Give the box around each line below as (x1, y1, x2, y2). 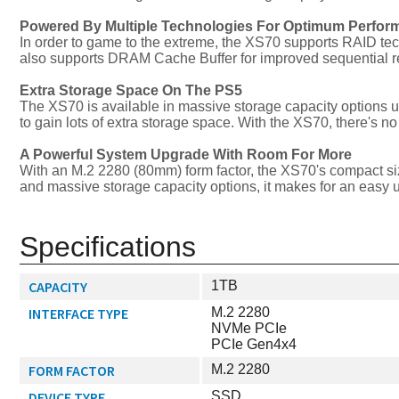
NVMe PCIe (211, 321, 287, 337)
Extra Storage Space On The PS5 (20, 83, 242, 99)
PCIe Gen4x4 (211, 337, 297, 353)
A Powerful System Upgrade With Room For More (20, 147, 352, 163)
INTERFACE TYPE (28, 305, 128, 323)
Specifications (20, 231, 196, 264)
